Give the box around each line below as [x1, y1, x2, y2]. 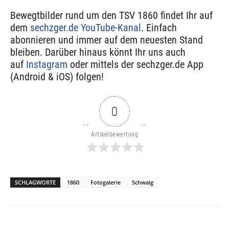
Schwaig [132, 178, 153, 187]
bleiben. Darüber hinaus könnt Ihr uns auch [10, 46, 186, 59]
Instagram [26, 58, 67, 71]
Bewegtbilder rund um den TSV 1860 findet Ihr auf [10, 9, 213, 22]
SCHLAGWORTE [15, 178, 56, 187]
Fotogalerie [90, 178, 121, 187]
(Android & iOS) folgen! [10, 71, 104, 83]
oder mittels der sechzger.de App [67, 58, 203, 71]
